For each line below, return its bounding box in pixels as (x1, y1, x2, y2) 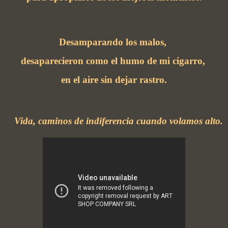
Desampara (59, 36, 107, 47)
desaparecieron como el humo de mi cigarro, (20, 55, 208, 66)
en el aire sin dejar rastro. (61, 74, 167, 85)
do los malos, (112, 36, 169, 47)
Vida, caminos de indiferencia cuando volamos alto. (14, 115, 223, 126)
